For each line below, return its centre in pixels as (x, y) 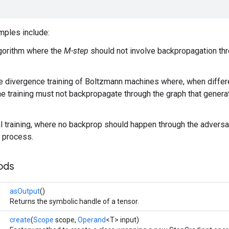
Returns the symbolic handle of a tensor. (74, 201)
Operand (92, 220)
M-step (76, 51)
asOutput (25, 191)
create (20, 220)
